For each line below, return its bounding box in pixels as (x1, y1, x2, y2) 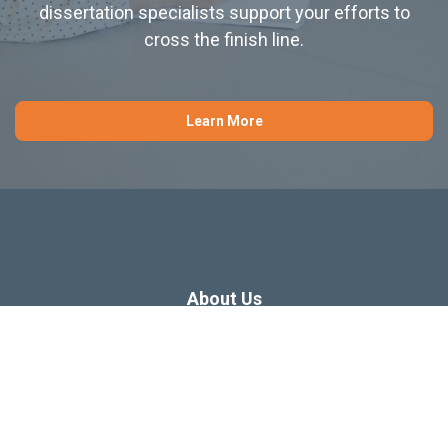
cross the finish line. (144, 28, 304, 50)
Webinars (186, 373, 262, 395)
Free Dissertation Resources (107, 416, 341, 438)
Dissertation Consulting (126, 330, 322, 352)
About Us (186, 287, 262, 309)
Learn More (185, 112, 263, 129)
